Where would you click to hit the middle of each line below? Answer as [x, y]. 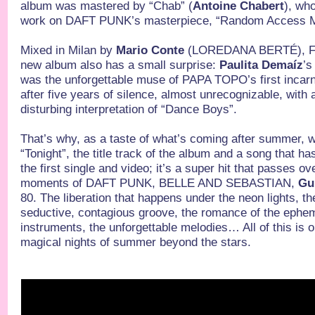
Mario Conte [150, 50]
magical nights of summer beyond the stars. [136, 242]
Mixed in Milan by [69, 50]
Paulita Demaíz [262, 65]
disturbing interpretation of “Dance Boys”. [129, 109]
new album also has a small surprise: [120, 65]
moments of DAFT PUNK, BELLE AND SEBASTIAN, [160, 183]
